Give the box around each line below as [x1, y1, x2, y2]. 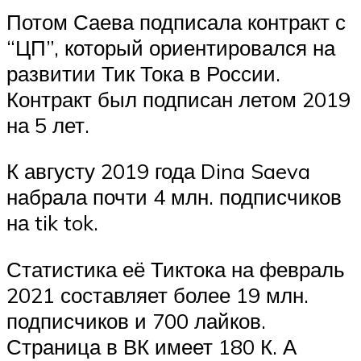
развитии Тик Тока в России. [6, 60, 280, 86]
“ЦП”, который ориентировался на [6, 34, 335, 60]
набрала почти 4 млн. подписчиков [6, 184, 342, 210]
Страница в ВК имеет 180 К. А [6, 333, 297, 359]
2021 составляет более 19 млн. [6, 281, 309, 308]
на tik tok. [6, 210, 104, 236]
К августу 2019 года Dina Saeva [6, 158, 310, 185]
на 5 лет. [6, 111, 95, 138]
